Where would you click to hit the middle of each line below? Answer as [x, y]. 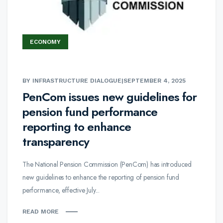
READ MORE [41, 212]
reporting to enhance [77, 127]
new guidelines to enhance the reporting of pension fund [101, 177]
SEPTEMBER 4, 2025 [155, 81]
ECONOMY [45, 42]
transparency [57, 142]
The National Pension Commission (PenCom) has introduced [107, 164]
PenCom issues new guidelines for [110, 97]
